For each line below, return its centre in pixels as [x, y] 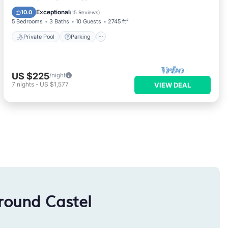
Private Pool [39, 36]
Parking [81, 36]
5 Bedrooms [27, 21]
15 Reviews [85, 12]
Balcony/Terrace [75, 9]
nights [26, 84]
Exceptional [53, 12]
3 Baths [60, 21]
